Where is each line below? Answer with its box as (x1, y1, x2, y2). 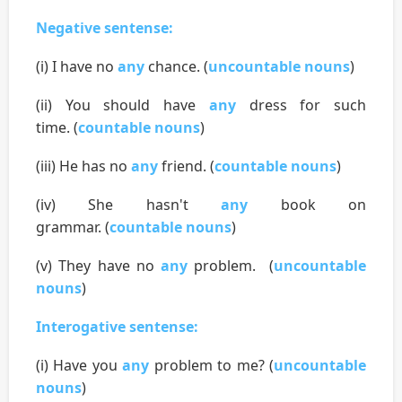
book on (248, 195, 367, 215)
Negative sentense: (36, 18, 177, 39)
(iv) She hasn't (36, 195, 222, 215)
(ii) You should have (36, 95, 209, 116)
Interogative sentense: (36, 317, 202, 337)
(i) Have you (36, 355, 123, 376)
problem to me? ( (149, 355, 275, 376)
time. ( (36, 118, 78, 138)
